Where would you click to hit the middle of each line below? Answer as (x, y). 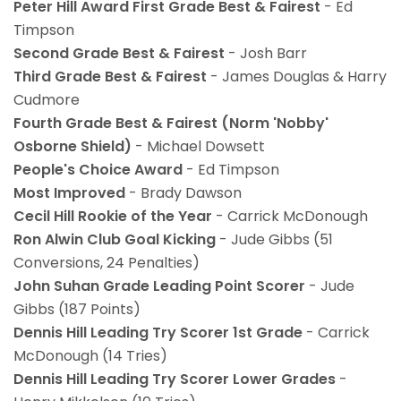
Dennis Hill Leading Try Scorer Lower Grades (176, 380)
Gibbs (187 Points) (77, 310)
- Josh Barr (266, 54)
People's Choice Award (100, 170)
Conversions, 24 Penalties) (107, 263)
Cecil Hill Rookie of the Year (115, 217)
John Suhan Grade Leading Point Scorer (159, 286)
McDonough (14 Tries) (90, 356)
